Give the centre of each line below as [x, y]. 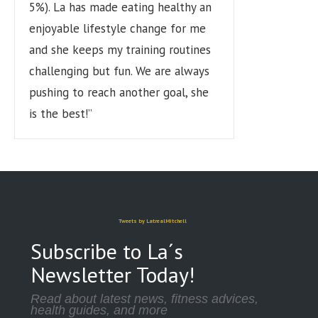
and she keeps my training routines [120, 49]
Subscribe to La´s [106, 251]
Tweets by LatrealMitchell [152, 220]
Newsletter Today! [112, 274]
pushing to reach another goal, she [119, 92]
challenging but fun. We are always [119, 71]
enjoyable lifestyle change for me [117, 28]
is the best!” [61, 113]
